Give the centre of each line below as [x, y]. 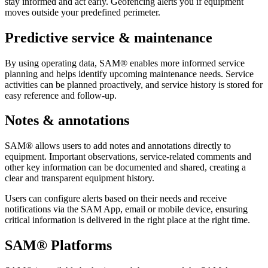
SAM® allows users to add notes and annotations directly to [118, 146]
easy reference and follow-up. [61, 95]
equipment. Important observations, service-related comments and [128, 157]
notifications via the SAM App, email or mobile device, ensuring [126, 209]
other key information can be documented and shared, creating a [125, 167]
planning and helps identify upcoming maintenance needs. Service [129, 74]
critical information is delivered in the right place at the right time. [127, 220]
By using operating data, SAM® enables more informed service [125, 63]
